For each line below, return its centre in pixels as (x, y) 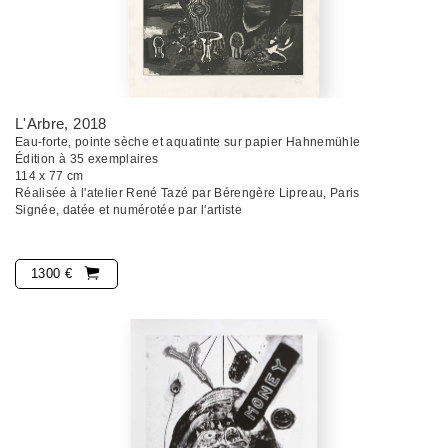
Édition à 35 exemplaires (87, 158)
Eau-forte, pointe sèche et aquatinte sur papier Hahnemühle (188, 141)
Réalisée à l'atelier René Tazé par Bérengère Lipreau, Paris (187, 192)
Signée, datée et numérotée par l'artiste (128, 209)
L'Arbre (40, 123)
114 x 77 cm (49, 175)
